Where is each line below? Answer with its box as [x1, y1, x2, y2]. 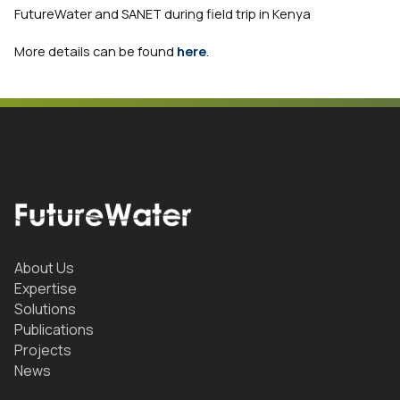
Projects [14, 340, 71, 361]
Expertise [14, 279, 77, 299]
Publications [14, 320, 94, 340]
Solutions [14, 299, 76, 320]
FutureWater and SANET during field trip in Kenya [14, 4, 311, 23]
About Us [14, 258, 74, 279]
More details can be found [14, 41, 177, 60]
